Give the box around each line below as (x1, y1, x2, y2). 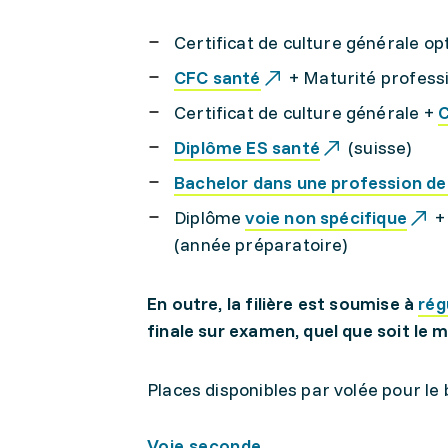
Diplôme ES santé (174, 136, 320, 159)
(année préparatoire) (174, 233, 348, 256)
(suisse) (343, 136, 412, 159)
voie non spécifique (245, 206, 407, 229)
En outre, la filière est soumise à (147, 292, 419, 315)
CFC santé (174, 66, 261, 89)
